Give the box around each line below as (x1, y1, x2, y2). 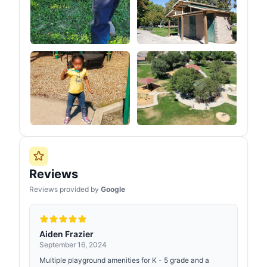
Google (101, 185, 125, 194)
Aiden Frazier (39, 229, 94, 239)
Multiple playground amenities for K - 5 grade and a (39, 256, 209, 265)
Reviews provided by (29, 185, 101, 194)
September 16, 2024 (39, 240, 107, 249)
